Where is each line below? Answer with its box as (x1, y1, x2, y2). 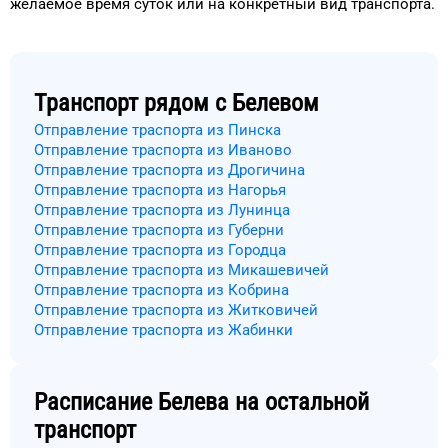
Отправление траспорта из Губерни (34, 221, 284, 239)
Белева (158, 388, 229, 416)
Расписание (34, 388, 158, 416)
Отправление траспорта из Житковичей (34, 301, 318, 319)
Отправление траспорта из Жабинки (34, 321, 293, 339)
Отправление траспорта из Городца (34, 241, 286, 259)
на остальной (229, 388, 369, 416)
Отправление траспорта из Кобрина (34, 281, 289, 299)
